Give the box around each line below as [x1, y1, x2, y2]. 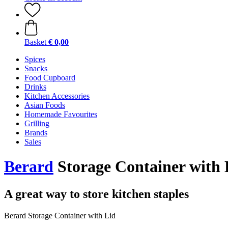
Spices [24, 55, 45, 64]
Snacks [24, 64, 47, 73]
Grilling [24, 119, 49, 128]
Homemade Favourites [24, 110, 97, 119]
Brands [24, 128, 47, 137]
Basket [24, 38, 46, 46]
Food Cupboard [24, 73, 75, 82]
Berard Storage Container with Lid [4, 211, 116, 220]
